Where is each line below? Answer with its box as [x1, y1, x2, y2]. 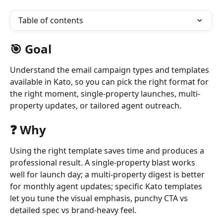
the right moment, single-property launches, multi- [10, 88, 200, 99]
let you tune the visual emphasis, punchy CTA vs [10, 193, 190, 204]
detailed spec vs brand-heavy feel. [10, 205, 136, 216]
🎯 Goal [10, 41, 52, 57]
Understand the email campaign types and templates [10, 64, 211, 75]
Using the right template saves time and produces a [10, 145, 206, 157]
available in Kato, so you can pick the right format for [10, 76, 211, 87]
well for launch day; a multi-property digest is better [10, 169, 207, 180]
